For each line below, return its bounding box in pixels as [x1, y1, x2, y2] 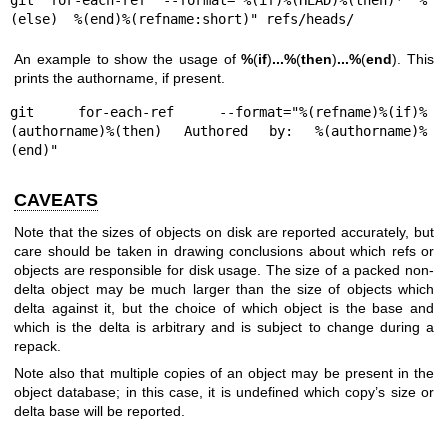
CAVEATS [14, 190, 98, 211]
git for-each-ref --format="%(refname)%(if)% [9, 104, 427, 121]
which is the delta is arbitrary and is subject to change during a [14, 318, 434, 335]
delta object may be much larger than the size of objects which [14, 280, 434, 297]
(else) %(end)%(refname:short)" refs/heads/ [9, 10, 354, 27]
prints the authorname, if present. [14, 69, 225, 86]
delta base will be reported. [14, 403, 185, 420]
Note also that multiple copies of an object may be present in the [14, 365, 434, 382]
